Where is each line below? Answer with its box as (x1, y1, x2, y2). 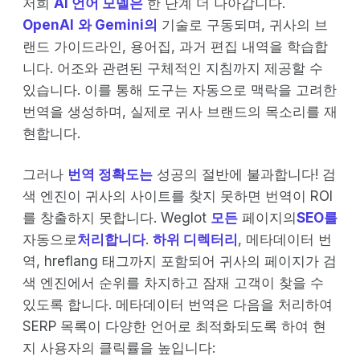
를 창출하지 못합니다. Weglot (22, 210, 211, 227)
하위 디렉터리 (153, 231, 238, 248)
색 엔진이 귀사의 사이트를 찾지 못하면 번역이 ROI (22, 188, 333, 205)
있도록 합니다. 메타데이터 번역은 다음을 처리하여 (22, 297, 333, 313)
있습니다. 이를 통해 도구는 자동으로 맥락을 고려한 (22, 82, 337, 99)
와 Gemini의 (78, 17, 157, 34)
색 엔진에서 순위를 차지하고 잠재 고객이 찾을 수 (22, 275, 324, 292)
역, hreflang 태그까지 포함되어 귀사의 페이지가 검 (22, 253, 337, 270)
